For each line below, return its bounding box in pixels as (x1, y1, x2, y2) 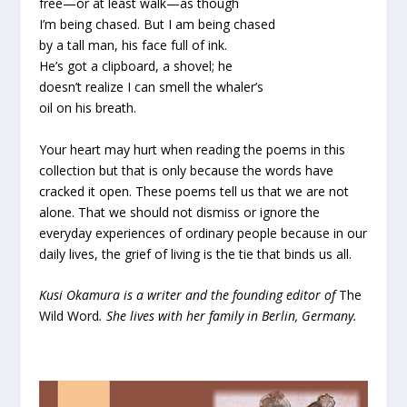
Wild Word (38, 307, 99, 325)
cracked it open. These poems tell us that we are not (38, 182, 349, 200)
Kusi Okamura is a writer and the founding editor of (38, 286, 339, 304)
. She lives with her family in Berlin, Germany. (98, 307, 357, 325)
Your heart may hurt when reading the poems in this (38, 140, 345, 158)
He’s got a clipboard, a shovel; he (38, 57, 233, 75)
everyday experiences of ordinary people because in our (38, 223, 367, 242)
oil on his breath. (38, 99, 136, 117)
